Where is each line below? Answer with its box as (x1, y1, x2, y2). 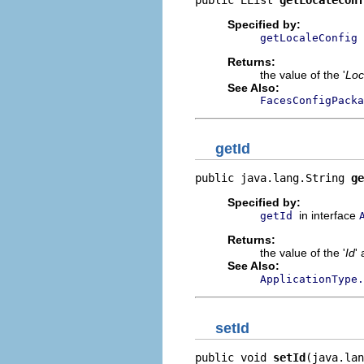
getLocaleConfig (260, 31, 357, 44)
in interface (299, 209, 359, 222)
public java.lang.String (195, 171, 351, 184)
